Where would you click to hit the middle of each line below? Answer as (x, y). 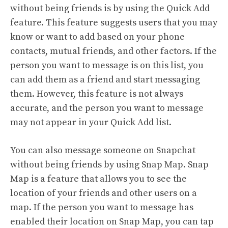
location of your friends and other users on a (104, 193)
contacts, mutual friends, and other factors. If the (113, 51)
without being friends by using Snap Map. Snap (109, 165)
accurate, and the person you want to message (107, 108)
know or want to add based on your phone (97, 37)
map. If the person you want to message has (102, 207)
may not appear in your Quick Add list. (91, 122)
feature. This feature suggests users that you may (114, 23)
